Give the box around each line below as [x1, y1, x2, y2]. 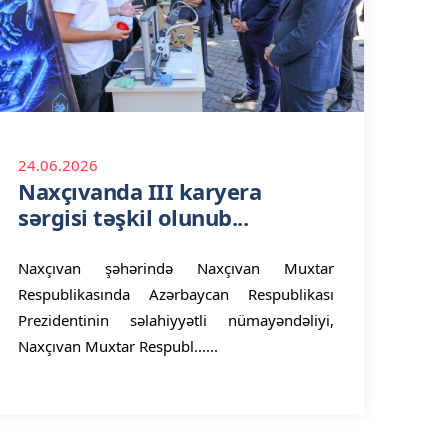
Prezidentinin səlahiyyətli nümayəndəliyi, [18, 310, 334, 330]
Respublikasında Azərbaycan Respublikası [18, 284, 334, 304]
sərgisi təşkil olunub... [18, 202, 248, 232]
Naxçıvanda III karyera [18, 176, 261, 206]
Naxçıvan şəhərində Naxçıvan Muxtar [18, 258, 334, 278]
